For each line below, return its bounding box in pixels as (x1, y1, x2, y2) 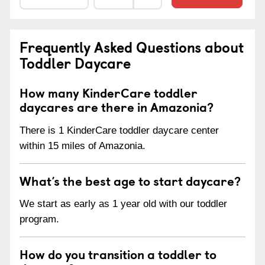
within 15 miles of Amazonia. (20, 140, 146, 151)
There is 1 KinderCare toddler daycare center (20, 124, 219, 136)
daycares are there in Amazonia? (20, 96, 214, 116)
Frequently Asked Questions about (20, 35, 244, 57)
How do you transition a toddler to (20, 244, 216, 264)
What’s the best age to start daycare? (20, 170, 241, 190)
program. (20, 214, 59, 225)
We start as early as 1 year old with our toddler (20, 198, 227, 210)
